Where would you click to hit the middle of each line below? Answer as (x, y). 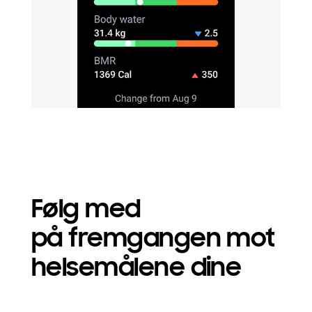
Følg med (86, 209)
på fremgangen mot (153, 239)
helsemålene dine (136, 268)
